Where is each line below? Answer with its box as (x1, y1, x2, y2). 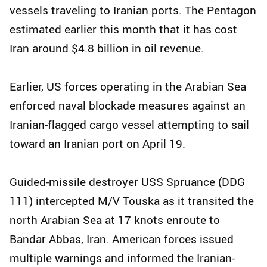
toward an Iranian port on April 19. (10, 136, 185, 152)
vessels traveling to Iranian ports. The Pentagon (10, 2, 256, 18)
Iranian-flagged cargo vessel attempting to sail (10, 117, 249, 133)
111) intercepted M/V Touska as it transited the (10, 193, 254, 209)
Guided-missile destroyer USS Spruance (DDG (10, 174, 245, 190)
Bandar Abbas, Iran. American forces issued (10, 231, 234, 247)
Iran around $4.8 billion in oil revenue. (10, 41, 204, 57)
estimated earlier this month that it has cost (10, 21, 237, 38)
